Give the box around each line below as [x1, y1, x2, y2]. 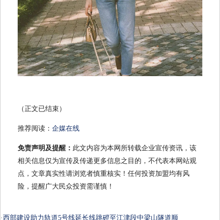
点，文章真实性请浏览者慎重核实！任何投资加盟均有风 [18, 170, 190, 178]
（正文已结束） [18, 105, 66, 113]
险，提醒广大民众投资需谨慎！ [18, 183, 114, 191]
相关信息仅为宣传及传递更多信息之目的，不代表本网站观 [18, 157, 196, 165]
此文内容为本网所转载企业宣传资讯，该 [73, 144, 196, 152]
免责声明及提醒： [18, 144, 73, 152]
